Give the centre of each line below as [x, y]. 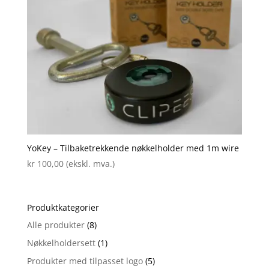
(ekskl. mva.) [90, 163]
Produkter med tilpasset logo [85, 261]
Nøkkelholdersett [61, 243]
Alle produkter [56, 225]
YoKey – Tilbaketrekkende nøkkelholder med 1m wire [133, 148]
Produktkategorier [63, 208]
